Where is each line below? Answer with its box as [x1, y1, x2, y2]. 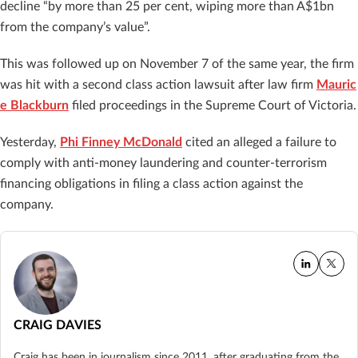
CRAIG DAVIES [14, 318, 101, 332]
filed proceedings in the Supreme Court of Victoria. [69, 98, 356, 112]
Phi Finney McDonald [60, 135, 182, 149]
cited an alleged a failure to [182, 135, 336, 149]
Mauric [316, 78, 356, 91]
